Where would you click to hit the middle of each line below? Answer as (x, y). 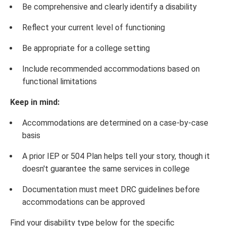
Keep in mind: (35, 102)
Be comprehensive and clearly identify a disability (109, 7)
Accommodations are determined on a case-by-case (115, 123)
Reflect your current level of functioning (94, 27)
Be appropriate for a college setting (86, 48)
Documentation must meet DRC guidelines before (111, 189)
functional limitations (60, 81)
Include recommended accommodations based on (111, 69)
